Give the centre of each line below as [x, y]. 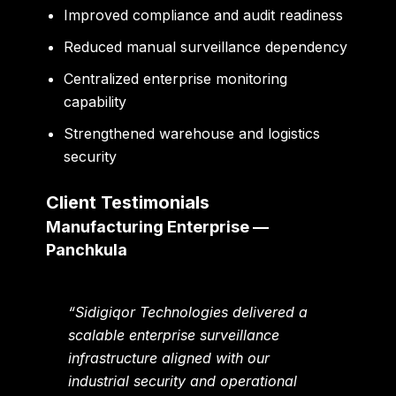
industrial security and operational [183, 381]
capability [95, 102]
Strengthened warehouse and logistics [192, 134]
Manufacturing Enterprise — [158, 227]
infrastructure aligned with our [169, 358]
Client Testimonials [128, 203]
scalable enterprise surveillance [174, 335]
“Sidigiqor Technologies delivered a [188, 312]
